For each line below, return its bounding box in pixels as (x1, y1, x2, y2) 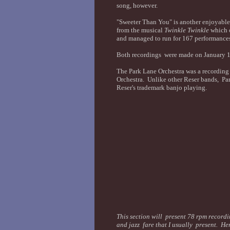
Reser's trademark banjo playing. (116, 84, 207, 91)
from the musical (116, 26, 164, 34)
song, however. (116, 2, 159, 9)
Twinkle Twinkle (164, 26, 209, 34)
